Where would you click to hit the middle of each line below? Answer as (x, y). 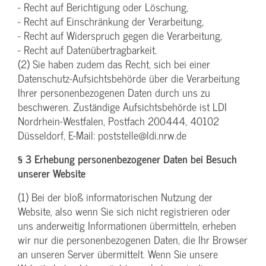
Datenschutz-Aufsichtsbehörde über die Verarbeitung (129, 78)
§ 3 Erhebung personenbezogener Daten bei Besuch (127, 159)
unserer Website (52, 173)
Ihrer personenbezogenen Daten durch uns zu (114, 93)
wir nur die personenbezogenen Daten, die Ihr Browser (133, 240)
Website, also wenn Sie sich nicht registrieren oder (124, 211)
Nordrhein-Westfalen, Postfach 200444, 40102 (118, 121)
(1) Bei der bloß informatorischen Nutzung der (115, 197)
